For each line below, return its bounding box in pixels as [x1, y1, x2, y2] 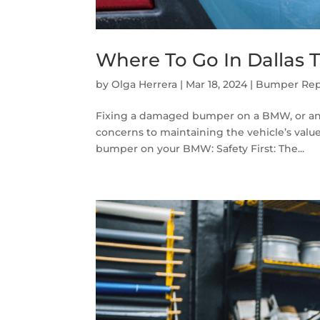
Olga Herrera [111, 78, 178, 91]
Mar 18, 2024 [186, 78, 248, 91]
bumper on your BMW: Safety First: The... [96, 142, 305, 156]
